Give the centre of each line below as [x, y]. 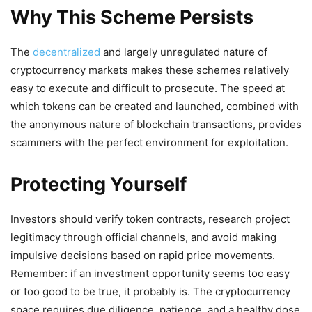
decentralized [67, 52]
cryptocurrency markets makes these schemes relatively [150, 70]
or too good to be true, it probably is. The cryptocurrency [150, 291]
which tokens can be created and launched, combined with [155, 106]
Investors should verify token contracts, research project [150, 219]
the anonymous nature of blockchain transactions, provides [156, 124]
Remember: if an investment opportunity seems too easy [150, 273]
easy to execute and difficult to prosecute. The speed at [148, 88]
